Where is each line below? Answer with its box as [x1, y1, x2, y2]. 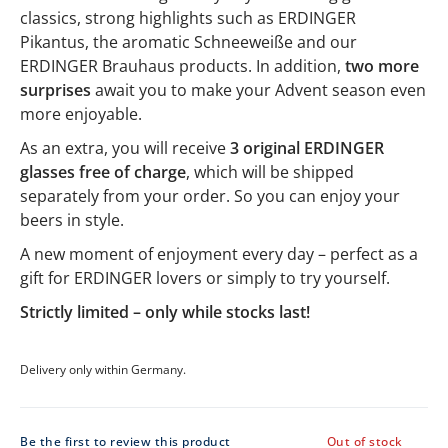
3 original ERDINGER [230, 136, 384, 159]
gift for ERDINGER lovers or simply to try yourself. [20, 266, 390, 289]
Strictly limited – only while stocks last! [20, 300, 310, 323]
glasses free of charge [20, 160, 186, 183]
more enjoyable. [20, 102, 142, 125]
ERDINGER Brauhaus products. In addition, [20, 54, 345, 77]
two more [345, 54, 419, 77]
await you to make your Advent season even [91, 78, 426, 101]
